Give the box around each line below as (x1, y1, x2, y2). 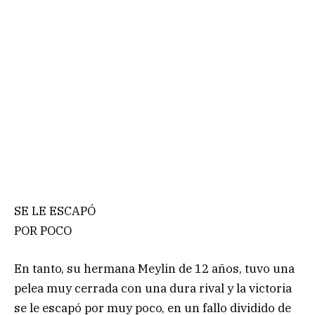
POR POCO (14, 223, 72, 239)
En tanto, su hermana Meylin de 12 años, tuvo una (14, 261, 295, 277)
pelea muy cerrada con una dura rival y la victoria (14, 281, 292, 297)
